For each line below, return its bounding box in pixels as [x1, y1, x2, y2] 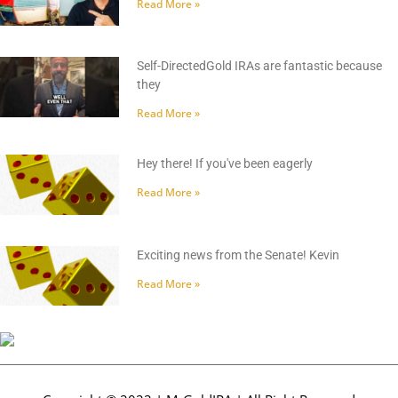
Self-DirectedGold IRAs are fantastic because [137, 59, 383, 74]
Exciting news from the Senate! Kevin [137, 247, 340, 262]
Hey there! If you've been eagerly [137, 156, 314, 171]
